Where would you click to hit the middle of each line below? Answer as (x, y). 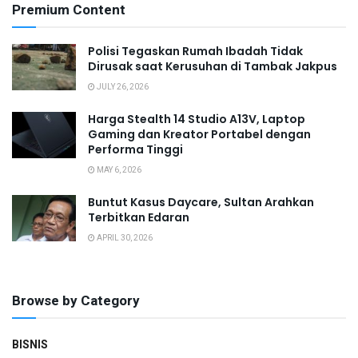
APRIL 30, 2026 (124, 239)
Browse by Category (76, 301)
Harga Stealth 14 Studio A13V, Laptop (197, 119)
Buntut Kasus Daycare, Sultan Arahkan (201, 203)
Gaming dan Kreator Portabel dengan (199, 135)
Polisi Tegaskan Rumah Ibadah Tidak (195, 52)
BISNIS (30, 345)
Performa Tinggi (135, 150)
